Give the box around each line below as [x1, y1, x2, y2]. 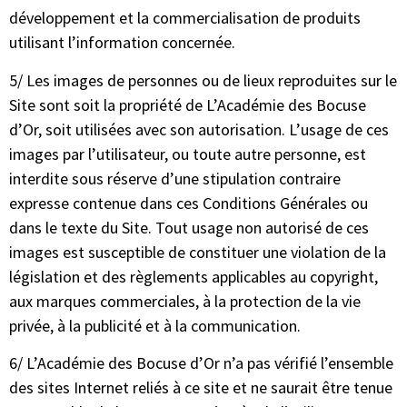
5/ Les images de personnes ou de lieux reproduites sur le [9, 69, 397, 91]
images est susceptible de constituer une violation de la [9, 241, 386, 263]
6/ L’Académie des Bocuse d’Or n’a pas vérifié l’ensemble [9, 352, 393, 373]
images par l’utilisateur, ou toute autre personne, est [9, 143, 366, 164]
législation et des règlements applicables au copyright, [9, 265, 378, 287]
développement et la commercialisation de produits [9, 7, 361, 29]
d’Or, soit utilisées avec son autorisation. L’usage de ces [9, 118, 389, 140]
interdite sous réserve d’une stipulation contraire [9, 167, 341, 189]
